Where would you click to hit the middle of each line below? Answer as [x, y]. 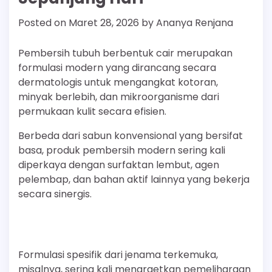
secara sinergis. [55, 194]
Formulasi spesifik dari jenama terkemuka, [118, 255]
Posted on [43, 23]
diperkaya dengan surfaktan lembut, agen [119, 165]
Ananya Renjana [195, 23]
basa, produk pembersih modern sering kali [122, 151]
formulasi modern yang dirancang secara [117, 68]
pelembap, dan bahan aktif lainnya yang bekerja [134, 180]
